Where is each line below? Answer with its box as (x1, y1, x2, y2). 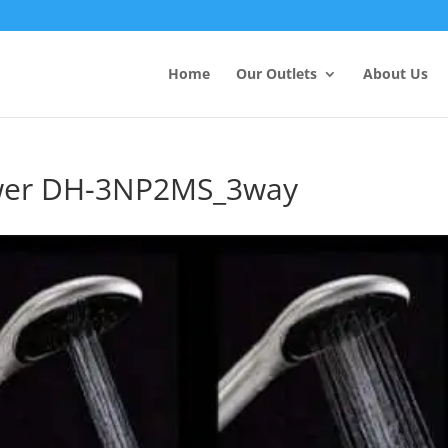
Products (315, 27, 375, 46)
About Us (362, 64, 428, 83)
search (315, 41, 361, 60)
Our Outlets (235, 64, 317, 83)
